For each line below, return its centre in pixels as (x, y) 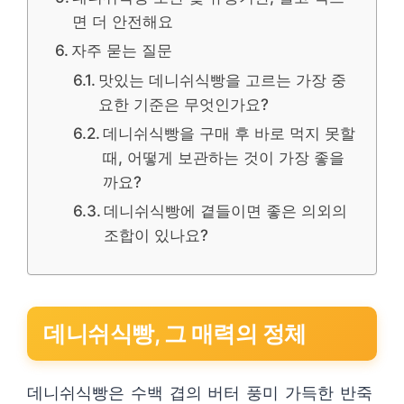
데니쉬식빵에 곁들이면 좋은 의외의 (226, 211)
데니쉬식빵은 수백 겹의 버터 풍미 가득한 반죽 (200, 393)
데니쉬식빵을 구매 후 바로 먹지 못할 (230, 133)
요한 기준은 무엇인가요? (184, 104)
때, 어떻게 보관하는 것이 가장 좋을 (224, 157)
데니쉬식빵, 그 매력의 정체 (175, 334)
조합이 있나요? (156, 235)
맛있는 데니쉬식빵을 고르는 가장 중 (223, 80)
